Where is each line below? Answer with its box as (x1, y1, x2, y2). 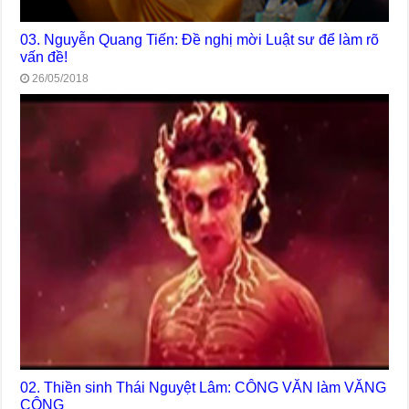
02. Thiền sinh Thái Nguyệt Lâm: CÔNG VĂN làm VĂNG (20, 379, 387, 396)
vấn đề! (20, 47, 68, 65)
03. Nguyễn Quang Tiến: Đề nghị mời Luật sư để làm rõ (20, 30, 380, 47)
